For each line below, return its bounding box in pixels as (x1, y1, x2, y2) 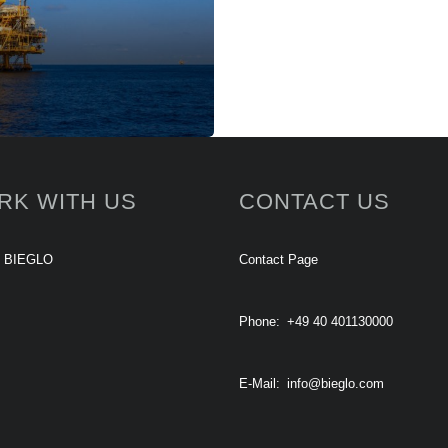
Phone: (239, 314, 280, 329)
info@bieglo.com (287, 376, 384, 391)
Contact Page (239, 252, 318, 267)
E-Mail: (239, 376, 280, 391)
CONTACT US (239, 189, 390, 214)
